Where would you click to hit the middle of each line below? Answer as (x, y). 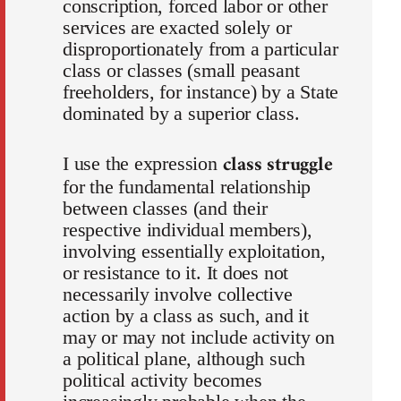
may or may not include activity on (199, 337)
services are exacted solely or (177, 28)
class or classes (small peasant (181, 71)
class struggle (277, 166)
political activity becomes (162, 380)
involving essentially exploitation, (194, 252)
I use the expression (143, 164)
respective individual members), (188, 230)
